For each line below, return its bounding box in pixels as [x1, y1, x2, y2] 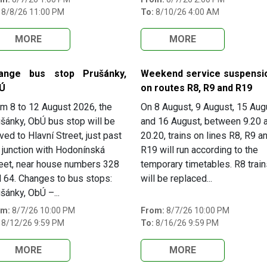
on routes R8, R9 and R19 [141, 82, 252, 94]
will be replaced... [141, 173, 212, 185]
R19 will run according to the [141, 144, 258, 156]
